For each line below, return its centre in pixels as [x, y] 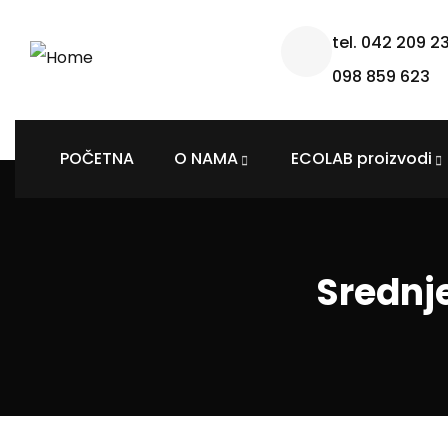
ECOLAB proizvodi [361, 158]
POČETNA [97, 158]
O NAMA [206, 158]
